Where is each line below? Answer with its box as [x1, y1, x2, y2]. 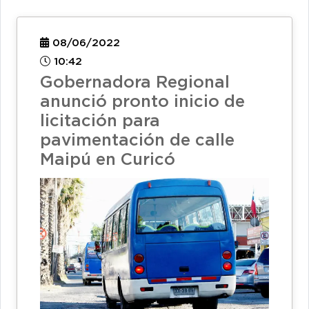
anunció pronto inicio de [40, 94, 245, 110]
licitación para [40, 113, 160, 129]
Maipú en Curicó [40, 152, 175, 168]
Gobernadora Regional [40, 74, 230, 90]
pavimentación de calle [40, 132, 235, 148]
